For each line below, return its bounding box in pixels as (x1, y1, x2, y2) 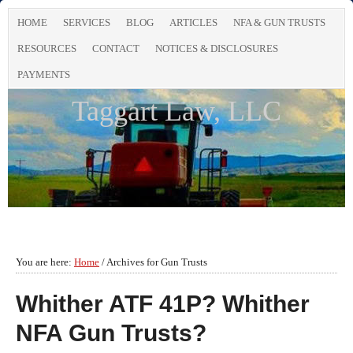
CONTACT (92, 43, 139, 54)
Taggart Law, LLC (72, 95, 281, 127)
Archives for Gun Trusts (105, 256, 207, 268)
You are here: (16, 256, 74, 268)
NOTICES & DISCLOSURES (155, 43, 278, 54)
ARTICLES (169, 17, 217, 28)
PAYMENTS (17, 69, 70, 80)
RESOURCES (17, 43, 76, 54)
